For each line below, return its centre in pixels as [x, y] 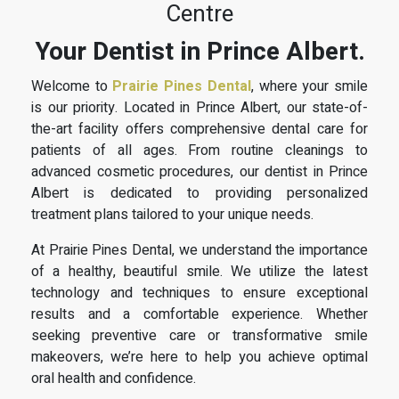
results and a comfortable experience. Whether [199, 314]
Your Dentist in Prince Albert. [199, 52]
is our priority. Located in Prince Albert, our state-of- [199, 107]
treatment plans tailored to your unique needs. [172, 214]
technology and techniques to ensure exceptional [199, 293]
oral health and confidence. [114, 378]
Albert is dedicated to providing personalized [199, 193]
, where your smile [309, 86]
